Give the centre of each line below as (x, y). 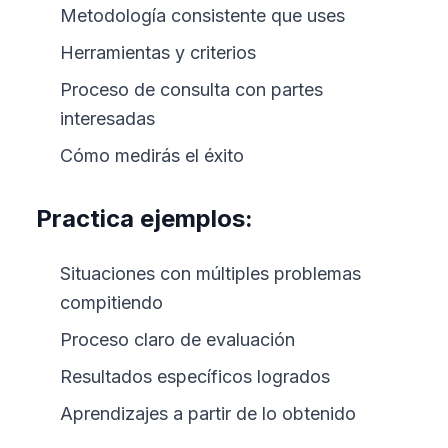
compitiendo (111, 302)
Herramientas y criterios (158, 52)
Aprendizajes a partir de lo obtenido (208, 413)
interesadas (107, 118)
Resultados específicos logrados (195, 376)
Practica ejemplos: (144, 218)
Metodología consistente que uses (202, 15)
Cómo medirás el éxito (152, 155)
